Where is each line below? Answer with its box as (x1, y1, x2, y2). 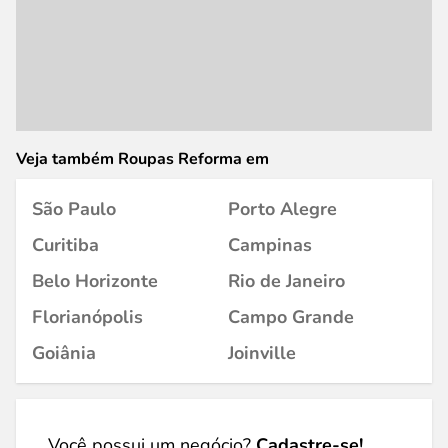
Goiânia (32, 341, 96, 365)
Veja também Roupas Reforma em (16, 148, 269, 170)
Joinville (228, 341, 296, 365)
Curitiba (32, 233, 99, 257)
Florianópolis (32, 305, 143, 329)
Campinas (228, 233, 312, 257)
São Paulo (32, 197, 116, 221)
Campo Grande (228, 305, 354, 329)
